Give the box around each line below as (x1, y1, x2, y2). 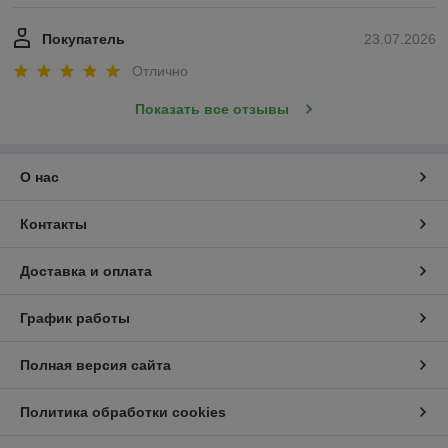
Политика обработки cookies (20, 403, 226, 420)
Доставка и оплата (20, 262, 152, 279)
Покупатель (42, 31, 125, 48)
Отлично (132, 62, 188, 79)
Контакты (20, 215, 87, 232)
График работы (20, 309, 130, 326)
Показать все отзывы (134, 100, 289, 117)
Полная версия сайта (20, 356, 171, 373)
